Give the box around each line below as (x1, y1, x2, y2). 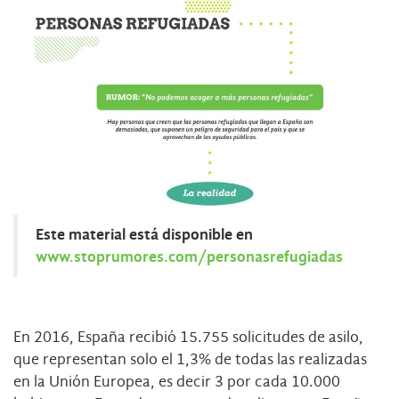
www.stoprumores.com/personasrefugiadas (36, 248, 343, 266)
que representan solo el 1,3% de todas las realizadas (13, 350, 367, 370)
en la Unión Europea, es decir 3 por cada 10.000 (13, 372, 340, 392)
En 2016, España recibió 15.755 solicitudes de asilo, (13, 328, 363, 347)
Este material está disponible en (36, 225, 253, 244)
